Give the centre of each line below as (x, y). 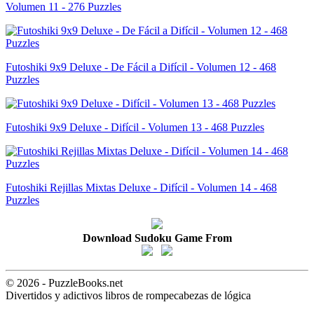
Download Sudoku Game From (157, 238)
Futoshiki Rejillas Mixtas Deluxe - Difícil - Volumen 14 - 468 (141, 188)
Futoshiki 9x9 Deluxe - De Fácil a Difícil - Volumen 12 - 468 (141, 67)
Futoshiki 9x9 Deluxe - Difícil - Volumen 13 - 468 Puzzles (135, 128)
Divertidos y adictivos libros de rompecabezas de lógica (128, 296)
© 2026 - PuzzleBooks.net (64, 283)
